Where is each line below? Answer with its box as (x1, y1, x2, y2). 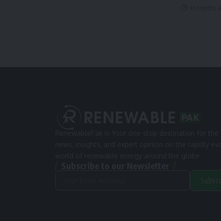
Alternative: (55, 202, 95, 213)
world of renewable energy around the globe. (55, 151, 202, 160)
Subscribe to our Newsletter (61, 160, 169, 172)
